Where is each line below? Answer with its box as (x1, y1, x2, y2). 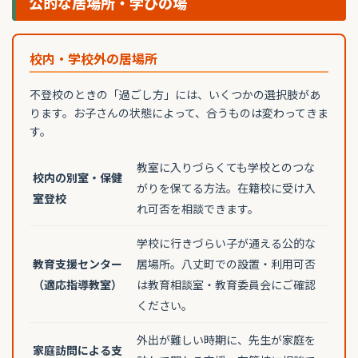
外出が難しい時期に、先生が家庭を (137, 332, 316, 348)
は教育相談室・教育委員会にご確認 (137, 276, 316, 293)
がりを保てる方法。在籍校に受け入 (137, 180, 316, 197)
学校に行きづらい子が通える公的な (137, 235, 316, 252)
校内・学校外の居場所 (30, 49, 157, 69)
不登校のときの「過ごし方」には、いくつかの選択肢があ (30, 86, 320, 103)
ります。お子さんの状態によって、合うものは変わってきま (30, 105, 328, 121)
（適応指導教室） (33, 276, 122, 293)
